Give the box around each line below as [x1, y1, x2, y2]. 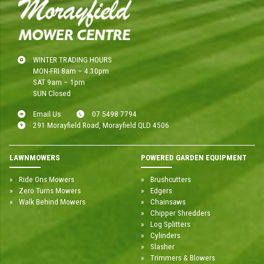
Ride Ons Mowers [18, 174, 74, 184]
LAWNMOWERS [9, 153, 60, 163]
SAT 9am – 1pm [33, 77, 85, 87]
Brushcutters [150, 174, 191, 184]
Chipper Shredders [150, 208, 210, 217]
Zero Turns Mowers [18, 186, 81, 195]
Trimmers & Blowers [150, 253, 215, 262]
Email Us [33, 109, 61, 118]
